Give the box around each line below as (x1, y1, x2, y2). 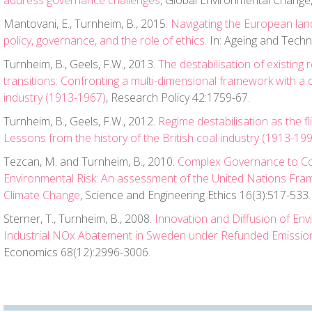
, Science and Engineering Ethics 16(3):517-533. (80, 187, 311, 203)
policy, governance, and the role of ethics (3, 33, 205, 48)
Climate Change (3, 187, 80, 203)
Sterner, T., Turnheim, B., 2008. (3, 211, 155, 226)
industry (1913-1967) (3, 90, 106, 105)
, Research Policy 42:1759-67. (106, 90, 250, 105)
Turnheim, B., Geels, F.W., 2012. (3, 114, 158, 129)
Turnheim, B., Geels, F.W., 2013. (3, 56, 158, 72)
